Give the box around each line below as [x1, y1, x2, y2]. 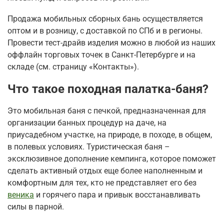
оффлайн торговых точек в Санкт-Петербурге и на [7, 49, 195, 59]
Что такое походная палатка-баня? [7, 81, 208, 96]
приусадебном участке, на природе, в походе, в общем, [7, 129, 212, 139]
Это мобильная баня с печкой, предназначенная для [7, 105, 206, 115]
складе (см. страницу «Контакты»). [7, 61, 139, 71]
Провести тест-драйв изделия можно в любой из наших [7, 37, 215, 47]
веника [7, 189, 34, 199]
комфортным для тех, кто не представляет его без [7, 177, 196, 187]
